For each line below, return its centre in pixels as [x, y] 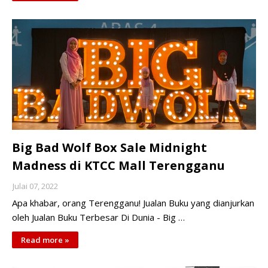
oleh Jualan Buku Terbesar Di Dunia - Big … [98, 217]
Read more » [45, 240]
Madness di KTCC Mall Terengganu [118, 165]
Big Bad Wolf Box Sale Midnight [109, 147]
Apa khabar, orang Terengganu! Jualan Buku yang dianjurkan [133, 203]
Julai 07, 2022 [35, 186]
